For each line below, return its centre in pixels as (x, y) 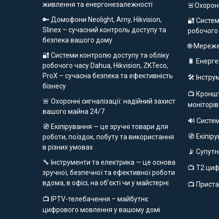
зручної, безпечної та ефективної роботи (109, 173)
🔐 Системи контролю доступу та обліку (106, 55)
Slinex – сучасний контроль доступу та (105, 30)
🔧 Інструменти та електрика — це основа (109, 163)
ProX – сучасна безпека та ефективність (108, 76)
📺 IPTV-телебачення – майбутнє (96, 199)
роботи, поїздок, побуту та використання (109, 137)
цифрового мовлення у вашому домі (102, 210)
